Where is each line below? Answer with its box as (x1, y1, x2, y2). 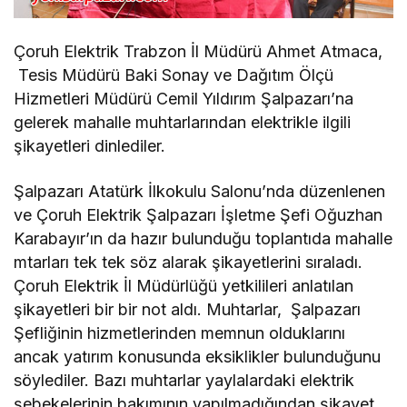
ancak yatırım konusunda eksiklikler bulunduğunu (14, 347, 382, 367)
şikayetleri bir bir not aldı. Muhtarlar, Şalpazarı (14, 300, 362, 320)
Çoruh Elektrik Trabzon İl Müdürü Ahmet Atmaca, (14, 42, 383, 62)
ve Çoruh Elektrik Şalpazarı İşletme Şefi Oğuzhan (14, 205, 383, 225)
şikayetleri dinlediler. (14, 136, 166, 156)
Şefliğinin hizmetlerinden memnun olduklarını (14, 323, 346, 343)
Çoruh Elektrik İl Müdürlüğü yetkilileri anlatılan (14, 276, 354, 296)
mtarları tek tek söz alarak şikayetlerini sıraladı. (14, 253, 363, 273)
